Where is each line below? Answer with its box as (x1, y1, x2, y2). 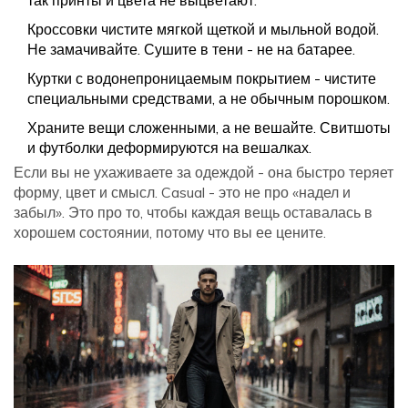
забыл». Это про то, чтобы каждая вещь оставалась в (14, 203, 372, 222)
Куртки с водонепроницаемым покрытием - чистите (27, 69, 376, 88)
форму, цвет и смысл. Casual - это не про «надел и (14, 183, 351, 202)
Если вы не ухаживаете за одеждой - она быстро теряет (14, 163, 393, 182)
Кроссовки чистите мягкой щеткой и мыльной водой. (27, 20, 379, 39)
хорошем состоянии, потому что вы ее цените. (14, 223, 326, 242)
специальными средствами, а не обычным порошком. (27, 89, 390, 108)
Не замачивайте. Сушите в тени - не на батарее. (27, 40, 355, 59)
